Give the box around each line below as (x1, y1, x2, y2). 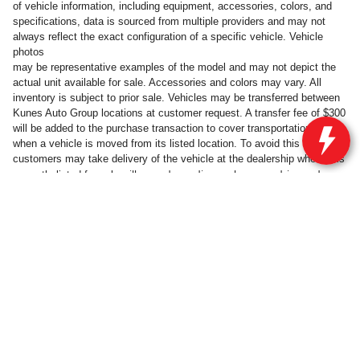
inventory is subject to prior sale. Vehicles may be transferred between (13, 92, 340, 104)
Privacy (294, 301, 344, 324)
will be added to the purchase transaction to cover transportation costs (13, 122, 340, 135)
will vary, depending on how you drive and (122, 167, 321, 182)
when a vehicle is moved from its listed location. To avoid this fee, (13, 137, 321, 150)
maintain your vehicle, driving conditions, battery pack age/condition (13, 183, 332, 198)
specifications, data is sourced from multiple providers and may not (13, 15, 325, 28)
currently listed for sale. (13, 169, 122, 182)
